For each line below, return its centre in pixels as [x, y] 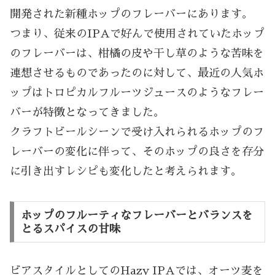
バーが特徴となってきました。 [87, 113]
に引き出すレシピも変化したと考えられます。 [126, 172]
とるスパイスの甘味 [70, 229]
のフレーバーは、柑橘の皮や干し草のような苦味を [137, 54]
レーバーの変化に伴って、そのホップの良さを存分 [137, 152]
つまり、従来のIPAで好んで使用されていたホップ [137, 34]
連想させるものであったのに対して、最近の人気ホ [137, 73]
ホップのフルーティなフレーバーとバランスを [137, 215]
